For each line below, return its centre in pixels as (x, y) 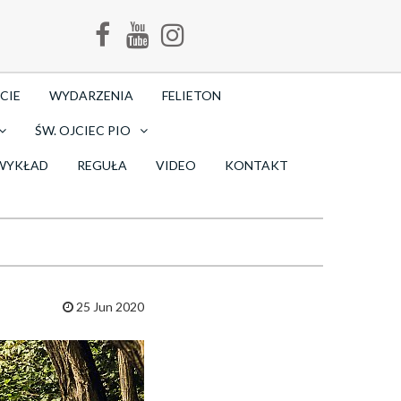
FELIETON (192, 95)
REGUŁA (102, 165)
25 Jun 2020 (108, 307)
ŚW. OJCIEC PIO (83, 130)
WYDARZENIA (91, 95)
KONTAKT (256, 165)
